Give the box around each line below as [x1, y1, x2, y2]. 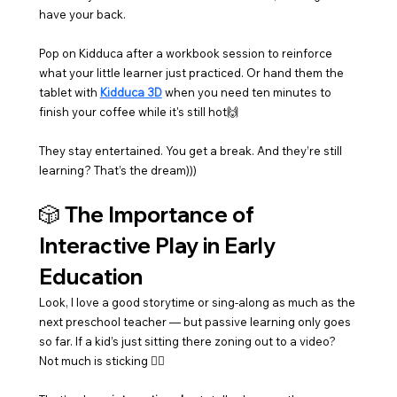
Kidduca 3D [99, 85, 162, 100]
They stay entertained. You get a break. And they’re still [38, 144, 345, 159]
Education [38, 263, 143, 291]
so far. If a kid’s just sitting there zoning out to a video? [38, 334, 339, 349]
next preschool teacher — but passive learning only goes [38, 315, 354, 330]
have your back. [38, 7, 126, 22]
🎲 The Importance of [38, 201, 259, 229]
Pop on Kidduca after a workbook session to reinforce [38, 46, 335, 61]
